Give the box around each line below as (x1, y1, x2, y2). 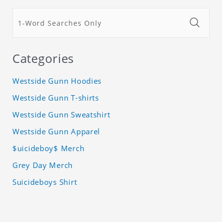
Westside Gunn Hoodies (12, 76, 102, 86)
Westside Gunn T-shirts (12, 93, 99, 103)
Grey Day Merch (12, 160, 73, 170)
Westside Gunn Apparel (12, 126, 101, 137)
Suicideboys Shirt (12, 177, 77, 187)
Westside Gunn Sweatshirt (12, 110, 111, 120)
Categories (12, 50, 74, 67)
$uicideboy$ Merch (12, 143, 85, 154)
